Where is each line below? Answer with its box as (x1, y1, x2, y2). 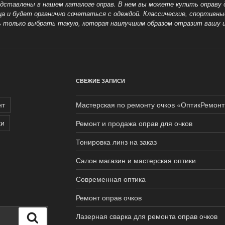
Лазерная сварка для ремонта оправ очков (75, 210, 217, 221)
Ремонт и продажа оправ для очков (75, 118, 192, 128)
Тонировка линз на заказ (75, 136, 157, 147)
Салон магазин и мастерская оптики (75, 155, 196, 165)
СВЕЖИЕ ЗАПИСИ (75, 76, 125, 84)
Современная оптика (75, 173, 146, 184)
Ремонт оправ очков (75, 192, 142, 202)
